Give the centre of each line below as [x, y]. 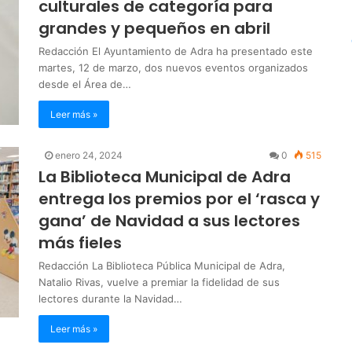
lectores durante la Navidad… [110, 298]
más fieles [80, 242]
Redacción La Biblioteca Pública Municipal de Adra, [162, 265]
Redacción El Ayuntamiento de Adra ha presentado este [176, 51]
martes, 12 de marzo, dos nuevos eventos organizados [173, 67]
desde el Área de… [85, 84]
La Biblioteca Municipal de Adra [165, 176]
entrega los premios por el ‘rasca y [179, 198]
